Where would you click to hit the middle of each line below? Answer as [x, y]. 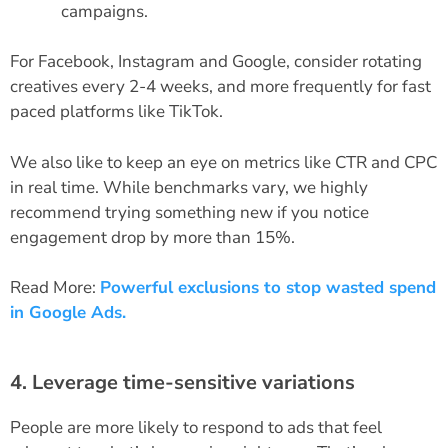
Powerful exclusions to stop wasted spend [268, 288]
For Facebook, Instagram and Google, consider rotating [216, 62]
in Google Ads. [68, 313]
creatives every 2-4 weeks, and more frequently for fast [220, 87]
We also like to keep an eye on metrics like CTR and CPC [223, 162]
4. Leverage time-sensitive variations [182, 382]
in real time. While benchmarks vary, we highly [189, 187]
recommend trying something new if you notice [189, 212]
